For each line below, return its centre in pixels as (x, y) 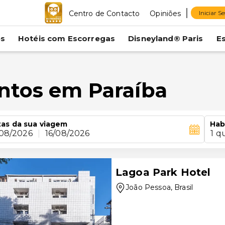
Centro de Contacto (104, 13)
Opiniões (165, 13)
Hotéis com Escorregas (67, 38)
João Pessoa (148, 187)
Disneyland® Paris (166, 38)
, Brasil (182, 187)
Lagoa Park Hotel (163, 172)
